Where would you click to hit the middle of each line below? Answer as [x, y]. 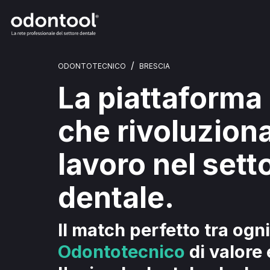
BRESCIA [155, 66]
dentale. [116, 198]
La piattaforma [160, 98]
